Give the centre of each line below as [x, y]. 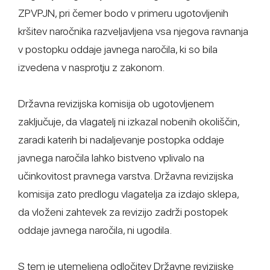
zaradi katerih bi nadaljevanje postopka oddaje [121, 140]
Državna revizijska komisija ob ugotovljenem [116, 103]
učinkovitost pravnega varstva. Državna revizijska [126, 176]
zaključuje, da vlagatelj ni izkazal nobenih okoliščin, [129, 121]
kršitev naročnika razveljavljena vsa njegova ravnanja [133, 31]
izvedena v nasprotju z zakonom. [91, 67]
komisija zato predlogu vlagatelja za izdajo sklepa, [128, 194]
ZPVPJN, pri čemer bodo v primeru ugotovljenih [123, 13]
